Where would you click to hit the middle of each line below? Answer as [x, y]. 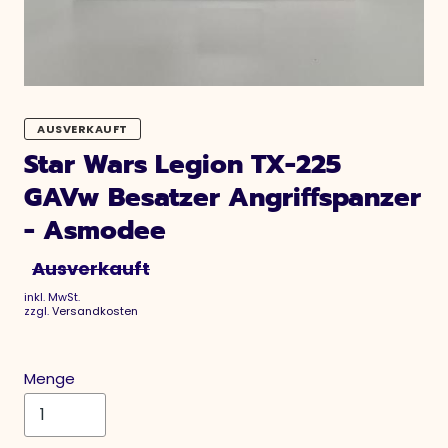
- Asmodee [95, 231]
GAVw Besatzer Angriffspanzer [222, 198]
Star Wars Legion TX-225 [182, 165]
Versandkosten [95, 310]
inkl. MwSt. [52, 296]
